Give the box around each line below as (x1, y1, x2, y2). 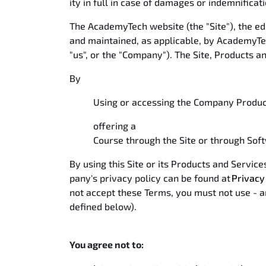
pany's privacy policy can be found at (69, 172, 232, 183)
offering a (93, 120, 136, 131)
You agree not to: (69, 239, 145, 250)
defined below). (69, 201, 139, 212)
